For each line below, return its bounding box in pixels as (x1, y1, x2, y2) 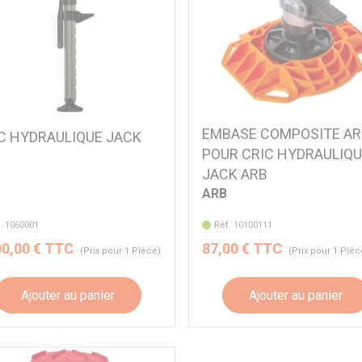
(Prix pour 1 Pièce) (80, 246, 161, 257)
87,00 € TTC (202, 240, 283, 258)
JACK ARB (202, 166, 268, 183)
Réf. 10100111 (213, 220, 272, 231)
